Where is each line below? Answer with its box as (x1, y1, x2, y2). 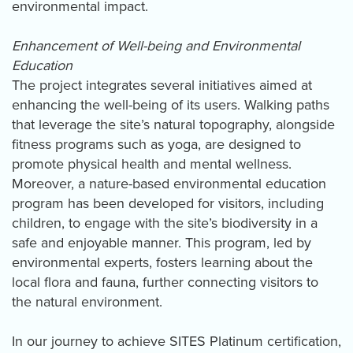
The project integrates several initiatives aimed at (12, 76, 312, 95)
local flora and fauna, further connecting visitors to (12, 273, 318, 292)
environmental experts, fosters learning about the (12, 254, 313, 272)
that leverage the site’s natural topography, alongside (12, 116, 335, 134)
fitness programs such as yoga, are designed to (12, 136, 301, 154)
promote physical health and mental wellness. (12, 155, 292, 173)
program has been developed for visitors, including (12, 195, 324, 213)
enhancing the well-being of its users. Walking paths (12, 96, 329, 114)
